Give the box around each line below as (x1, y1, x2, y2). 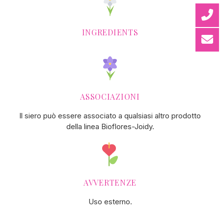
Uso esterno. (88, 196, 132, 206)
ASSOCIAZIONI (80, 91, 140, 102)
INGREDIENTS (82, 27, 138, 37)
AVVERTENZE (83, 177, 137, 188)
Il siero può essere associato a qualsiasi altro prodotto (19, 110, 201, 120)
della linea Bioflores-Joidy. (66, 121, 154, 131)
